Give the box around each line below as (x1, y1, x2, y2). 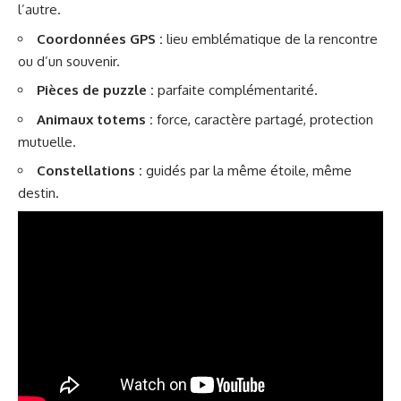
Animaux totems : (37, 110, 153, 128)
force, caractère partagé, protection (153, 110, 373, 128)
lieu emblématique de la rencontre (163, 30, 378, 47)
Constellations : (37, 162, 142, 180)
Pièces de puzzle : (37, 81, 154, 99)
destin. (18, 184, 59, 202)
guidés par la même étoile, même (142, 162, 352, 180)
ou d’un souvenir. (18, 52, 120, 70)
